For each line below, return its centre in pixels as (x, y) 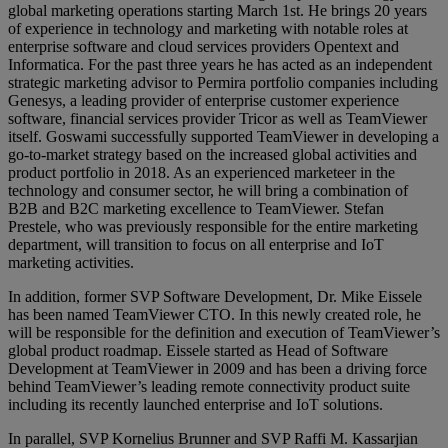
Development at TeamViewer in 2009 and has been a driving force (217, 368)
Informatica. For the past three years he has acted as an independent (220, 64)
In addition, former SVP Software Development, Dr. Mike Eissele (215, 296)
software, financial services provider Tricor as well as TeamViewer (217, 118)
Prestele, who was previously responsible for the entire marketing (213, 226)
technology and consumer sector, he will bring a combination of (208, 190)
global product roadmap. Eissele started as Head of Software (198, 350)
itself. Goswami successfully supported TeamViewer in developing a (223, 136)
